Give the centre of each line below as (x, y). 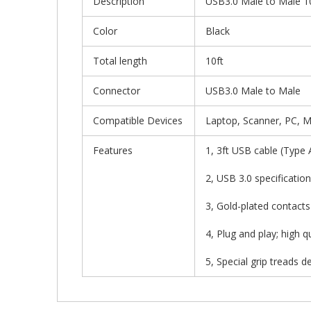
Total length (120, 60)
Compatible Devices (138, 120)
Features (113, 150)
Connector (117, 90)
